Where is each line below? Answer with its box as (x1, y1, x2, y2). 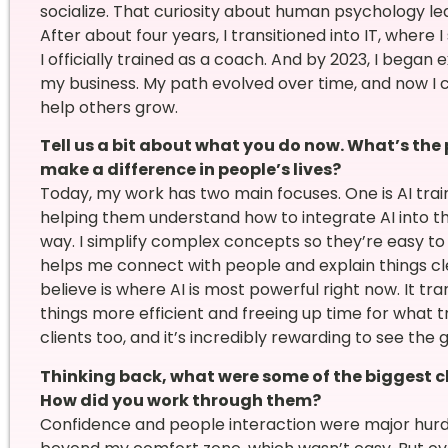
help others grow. (39, 95, 178, 119)
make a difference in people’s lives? (39, 158, 341, 182)
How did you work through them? (39, 388, 321, 412)
